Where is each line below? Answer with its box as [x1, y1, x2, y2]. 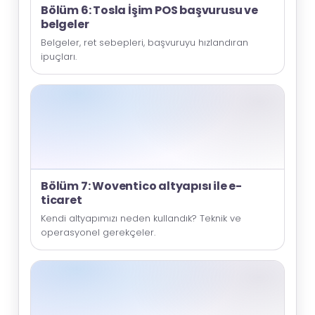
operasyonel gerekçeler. [41, 225, 155, 239]
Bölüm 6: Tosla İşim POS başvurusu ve [41, 1, 258, 18]
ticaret [41, 191, 82, 208]
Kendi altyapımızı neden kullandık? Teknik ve [41, 211, 241, 225]
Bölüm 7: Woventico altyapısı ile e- [41, 177, 243, 194]
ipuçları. [41, 49, 77, 63]
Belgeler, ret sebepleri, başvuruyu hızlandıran [41, 35, 248, 49]
